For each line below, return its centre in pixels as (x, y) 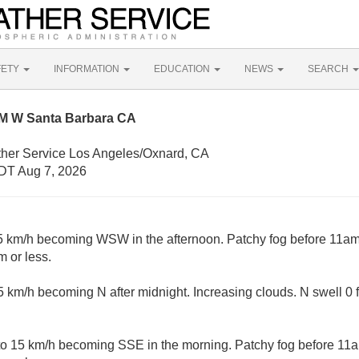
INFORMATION (88, 69)
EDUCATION (183, 69)
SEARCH (329, 69)
